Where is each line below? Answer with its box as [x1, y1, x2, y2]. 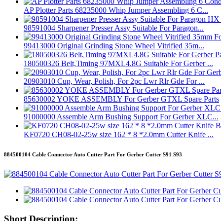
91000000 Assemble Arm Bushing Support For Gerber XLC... [24, 112, 219, 121]
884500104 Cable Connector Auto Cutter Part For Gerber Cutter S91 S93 [4, 151, 182, 158]
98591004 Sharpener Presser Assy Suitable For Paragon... [24, 24, 204, 33]
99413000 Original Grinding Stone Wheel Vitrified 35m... [24, 41, 204, 50]
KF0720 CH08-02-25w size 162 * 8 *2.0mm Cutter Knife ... [24, 130, 214, 139]
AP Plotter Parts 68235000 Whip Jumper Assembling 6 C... [24, 6, 208, 15]
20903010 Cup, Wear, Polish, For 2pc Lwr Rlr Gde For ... [24, 77, 205, 86]
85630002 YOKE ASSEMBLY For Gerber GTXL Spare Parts [24, 95, 219, 104]
